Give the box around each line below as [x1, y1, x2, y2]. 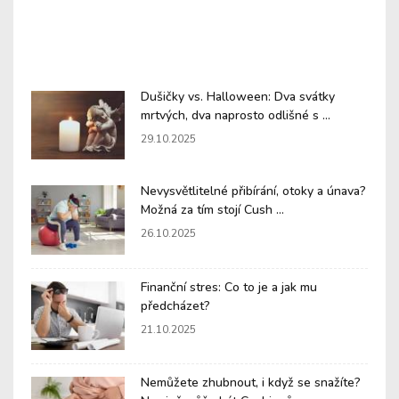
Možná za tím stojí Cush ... [141, 201, 284, 219]
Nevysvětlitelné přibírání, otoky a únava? [141, 183, 366, 200]
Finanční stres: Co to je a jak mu [141, 278, 317, 296]
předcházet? [141, 297, 210, 314]
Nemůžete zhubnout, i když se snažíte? [141, 374, 361, 392]
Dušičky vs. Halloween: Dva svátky [141, 87, 335, 105]
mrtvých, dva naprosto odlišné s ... [141, 106, 330, 124]
